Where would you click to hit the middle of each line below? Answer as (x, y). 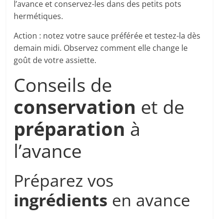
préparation (70, 129)
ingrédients (61, 200)
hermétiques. (39, 16)
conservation (75, 107)
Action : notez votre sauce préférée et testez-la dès (107, 36)
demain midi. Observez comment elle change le (101, 48)
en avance (149, 200)
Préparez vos (64, 181)
